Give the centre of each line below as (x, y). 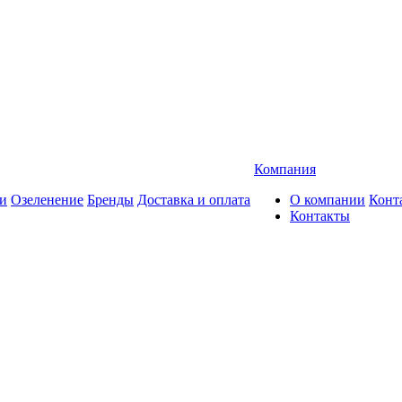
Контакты (320, 216)
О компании (328, 200)
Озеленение (47, 200)
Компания (285, 169)
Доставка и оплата (194, 200)
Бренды (110, 200)
